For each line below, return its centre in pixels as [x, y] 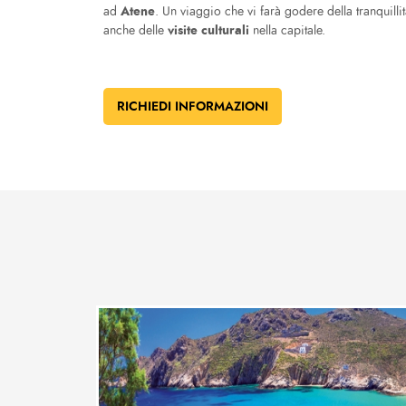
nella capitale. [289, 30]
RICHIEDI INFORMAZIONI [193, 106]
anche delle [135, 30]
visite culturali [210, 30]
